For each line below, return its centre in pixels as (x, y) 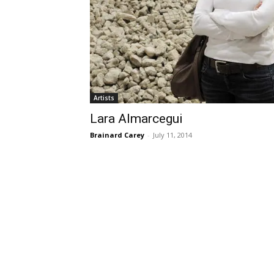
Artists (104, 98)
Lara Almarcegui (136, 119)
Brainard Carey (117, 135)
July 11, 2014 (172, 135)
